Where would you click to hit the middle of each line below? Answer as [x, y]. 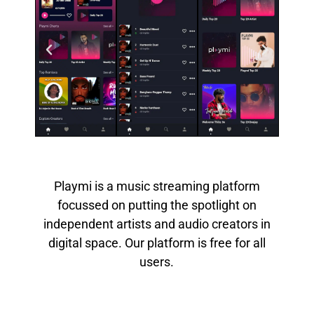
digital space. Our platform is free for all [157, 243]
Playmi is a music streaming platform [157, 186]
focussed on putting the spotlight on [157, 205]
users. [157, 262]
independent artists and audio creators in [157, 224]
